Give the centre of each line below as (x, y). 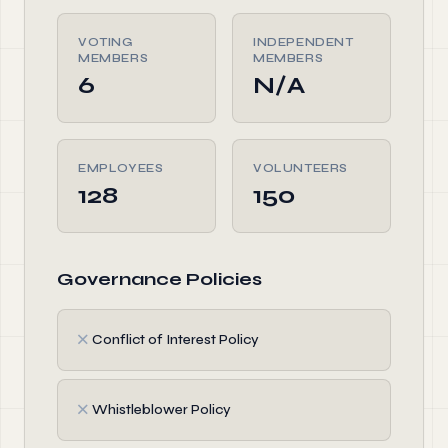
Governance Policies (159, 279)
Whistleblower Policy (161, 409)
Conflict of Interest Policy (175, 339)
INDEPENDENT (303, 42)
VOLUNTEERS (300, 168)
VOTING (105, 42)
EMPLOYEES (121, 168)
